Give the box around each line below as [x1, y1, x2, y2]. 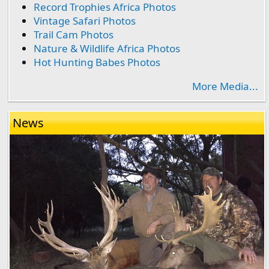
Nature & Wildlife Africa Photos [34, 41, 180, 56]
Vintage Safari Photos [34, 14, 136, 28]
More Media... [192, 79, 258, 94]
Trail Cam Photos [34, 28, 113, 42]
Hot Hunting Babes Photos [34, 55, 160, 70]
